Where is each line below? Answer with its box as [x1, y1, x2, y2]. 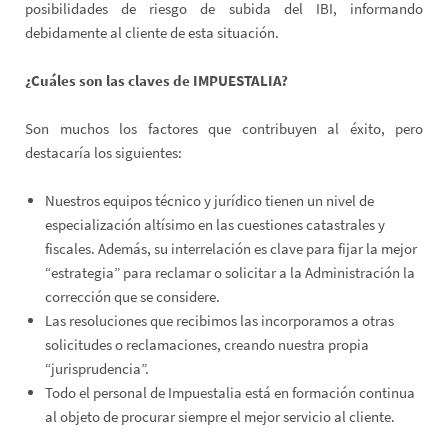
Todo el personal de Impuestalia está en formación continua [45, 383, 415, 403]
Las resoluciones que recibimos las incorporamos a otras [45, 311, 394, 331]
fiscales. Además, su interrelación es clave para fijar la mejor [45, 239, 417, 259]
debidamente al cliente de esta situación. [25, 23, 279, 43]
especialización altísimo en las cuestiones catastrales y [45, 215, 385, 235]
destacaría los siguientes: [25, 143, 182, 163]
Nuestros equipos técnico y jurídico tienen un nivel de [45, 191, 374, 211]
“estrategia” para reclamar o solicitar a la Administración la [45, 263, 415, 283]
